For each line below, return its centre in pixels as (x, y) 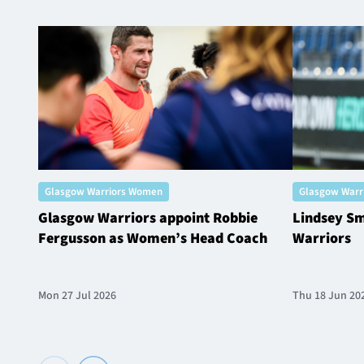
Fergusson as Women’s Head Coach (152, 238)
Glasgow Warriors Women (103, 192)
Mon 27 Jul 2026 (77, 296)
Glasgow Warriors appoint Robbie (147, 217)
